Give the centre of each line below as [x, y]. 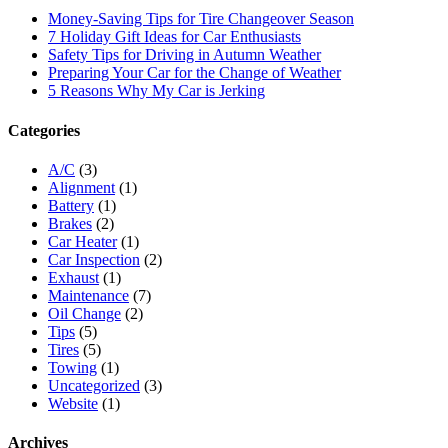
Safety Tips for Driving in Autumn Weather [184, 55]
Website [73, 403]
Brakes [70, 223]
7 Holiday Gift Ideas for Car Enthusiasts [174, 37]
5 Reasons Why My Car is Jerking [156, 91]
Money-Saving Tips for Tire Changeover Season [201, 19]
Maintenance [88, 295]
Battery [71, 205]
